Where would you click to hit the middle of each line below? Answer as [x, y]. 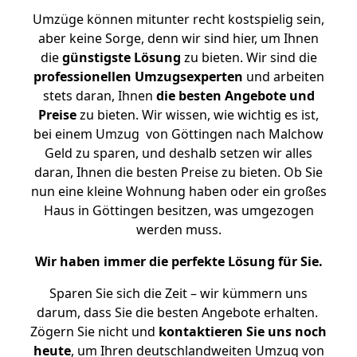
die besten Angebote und [235, 96]
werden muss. [178, 229]
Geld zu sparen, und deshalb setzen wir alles [178, 153]
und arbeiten [283, 76]
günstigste [96, 57]
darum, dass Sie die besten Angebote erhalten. [178, 312]
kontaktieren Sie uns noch [243, 331]
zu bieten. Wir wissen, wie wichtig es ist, [198, 115]
